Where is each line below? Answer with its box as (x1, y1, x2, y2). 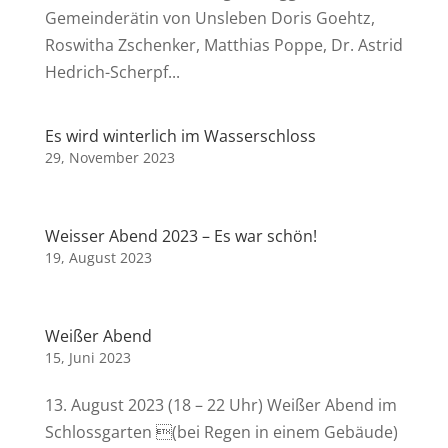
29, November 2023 (44, 148, 175, 167)
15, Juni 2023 (44, 348, 131, 367)
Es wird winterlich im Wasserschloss (44, 125, 316, 147)
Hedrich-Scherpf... (44, 61, 180, 83)
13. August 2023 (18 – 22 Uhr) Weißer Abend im (44, 394, 397, 416)
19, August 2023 (44, 248, 152, 267)
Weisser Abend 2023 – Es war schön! (44, 225, 317, 247)
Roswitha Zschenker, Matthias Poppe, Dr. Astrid (44, 34, 403, 56)
